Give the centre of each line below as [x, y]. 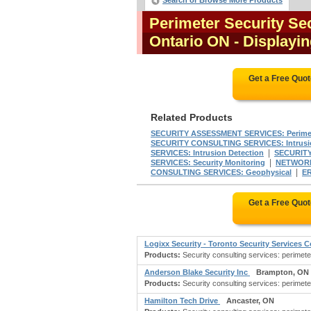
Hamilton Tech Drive [182, 301]
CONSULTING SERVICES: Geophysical [221, 172]
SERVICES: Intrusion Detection [207, 153]
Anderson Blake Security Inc [197, 272]
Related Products [192, 117]
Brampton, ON [283, 272]
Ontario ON [190, 41]
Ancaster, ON [250, 301]
